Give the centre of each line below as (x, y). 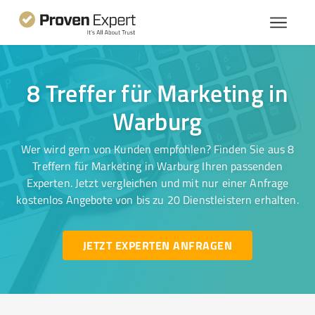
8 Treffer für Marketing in (157, 93)
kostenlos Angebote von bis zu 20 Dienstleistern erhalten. (157, 200)
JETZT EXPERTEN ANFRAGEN (157, 245)
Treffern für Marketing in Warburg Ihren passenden (157, 166)
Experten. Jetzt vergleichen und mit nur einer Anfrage (157, 183)
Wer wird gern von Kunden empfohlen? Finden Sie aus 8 (157, 149)
